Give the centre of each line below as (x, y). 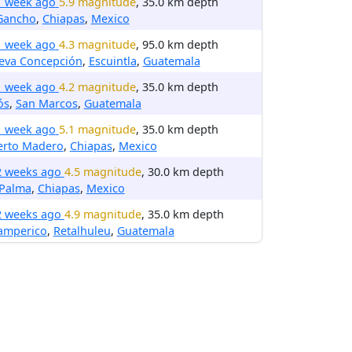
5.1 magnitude (97, 129)
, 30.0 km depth (182, 172)
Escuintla (112, 61)
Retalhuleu (82, 231)
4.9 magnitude (103, 214)
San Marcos (46, 103)
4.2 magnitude (97, 87)
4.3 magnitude (97, 44)
